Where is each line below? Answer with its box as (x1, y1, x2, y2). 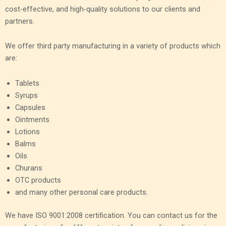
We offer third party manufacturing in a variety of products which (5, 41, 220, 51)
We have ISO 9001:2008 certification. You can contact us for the (5, 210, 217, 220)
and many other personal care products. (15, 187, 148, 197)
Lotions (15, 127, 40, 136)
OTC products (15, 175, 62, 185)
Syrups (15, 90, 38, 100)
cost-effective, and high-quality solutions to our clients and (5, 4, 200, 14)
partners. (5, 16, 34, 26)
